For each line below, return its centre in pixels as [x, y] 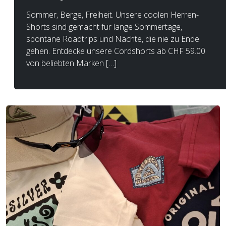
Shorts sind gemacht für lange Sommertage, [104, 27]
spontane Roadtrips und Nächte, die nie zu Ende [113, 39]
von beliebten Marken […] [71, 63]
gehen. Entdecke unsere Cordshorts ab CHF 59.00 [116, 51]
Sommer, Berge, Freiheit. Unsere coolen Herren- [112, 15]
